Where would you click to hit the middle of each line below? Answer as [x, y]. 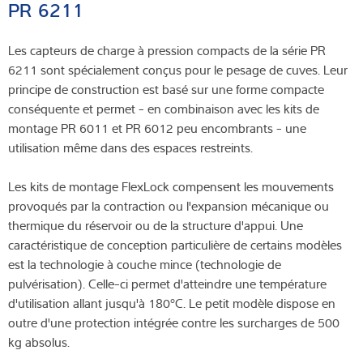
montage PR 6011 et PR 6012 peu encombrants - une [157, 128]
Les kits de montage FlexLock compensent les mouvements [171, 187]
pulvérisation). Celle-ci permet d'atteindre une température [167, 284]
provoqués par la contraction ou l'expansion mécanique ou [169, 206]
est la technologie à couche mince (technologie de [145, 265]
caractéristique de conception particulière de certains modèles [175, 245]
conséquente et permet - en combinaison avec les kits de [164, 109]
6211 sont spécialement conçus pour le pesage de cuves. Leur [178, 70]
